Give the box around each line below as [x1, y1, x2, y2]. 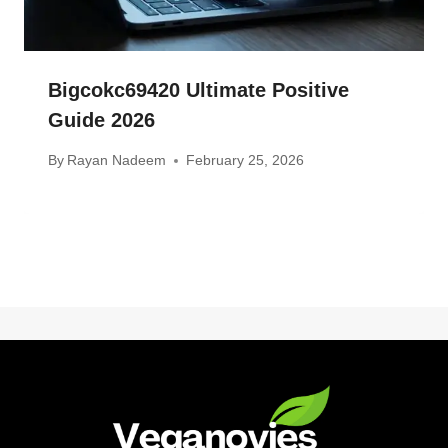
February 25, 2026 [186, 152, 305, 169]
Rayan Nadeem [67, 152, 167, 169]
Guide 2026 [48, 108, 155, 131]
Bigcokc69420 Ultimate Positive [48, 78, 349, 101]
